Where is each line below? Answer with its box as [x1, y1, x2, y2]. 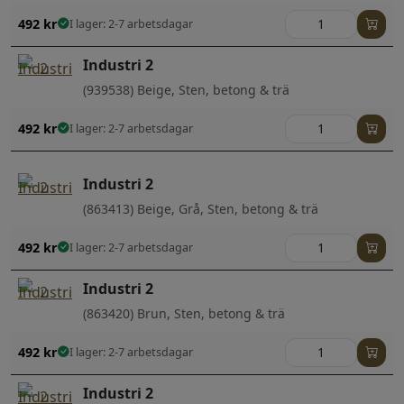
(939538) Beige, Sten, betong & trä [83, 80, 289, 98]
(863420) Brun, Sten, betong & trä [83, 304, 285, 322]
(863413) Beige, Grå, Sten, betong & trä [83, 199, 318, 217]
